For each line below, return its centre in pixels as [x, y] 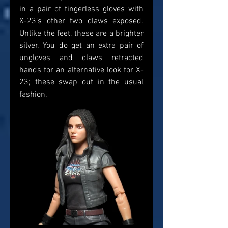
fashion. [33, 95]
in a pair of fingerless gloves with [81, 9]
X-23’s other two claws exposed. [81, 22]
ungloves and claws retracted [81, 58]
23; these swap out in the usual [81, 83]
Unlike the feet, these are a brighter [81, 34]
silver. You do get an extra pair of [81, 46]
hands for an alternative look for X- [81, 70]
